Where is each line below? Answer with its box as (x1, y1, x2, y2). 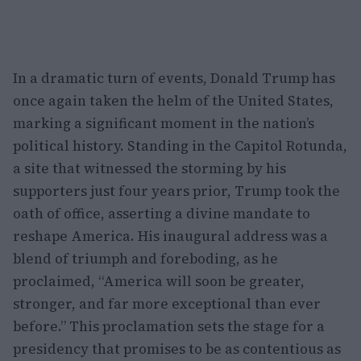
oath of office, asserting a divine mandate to (13, 204, 310, 223)
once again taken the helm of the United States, (13, 91, 334, 110)
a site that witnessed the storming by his (13, 159, 286, 178)
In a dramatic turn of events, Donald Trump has (13, 68, 335, 88)
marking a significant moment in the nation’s (13, 114, 314, 133)
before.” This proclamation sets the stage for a (13, 317, 325, 336)
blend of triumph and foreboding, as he (13, 249, 278, 268)
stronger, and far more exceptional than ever (13, 294, 321, 313)
